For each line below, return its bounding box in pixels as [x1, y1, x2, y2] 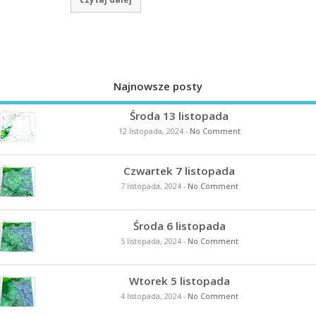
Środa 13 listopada [130, 109, 229, 123]
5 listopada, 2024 [120, 236, 181, 247]
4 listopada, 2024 [120, 291, 181, 302]
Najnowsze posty [114, 78, 202, 93]
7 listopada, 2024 [120, 181, 181, 192]
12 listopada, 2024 [118, 126, 183, 137]
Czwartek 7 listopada [123, 164, 235, 178]
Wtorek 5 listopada [128, 274, 230, 288]
